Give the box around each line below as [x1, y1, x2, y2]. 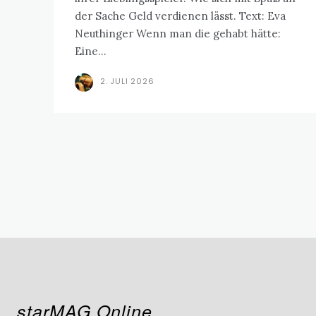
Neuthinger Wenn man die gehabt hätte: [75, 27, 136, 41]
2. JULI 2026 [99, 75, 154, 87]
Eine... [75, 44, 107, 59]
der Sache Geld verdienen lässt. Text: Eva [75, 9, 239, 23]
